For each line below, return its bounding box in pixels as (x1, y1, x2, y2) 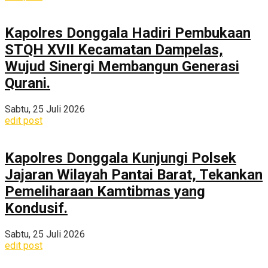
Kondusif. (5, 200, 68, 217)
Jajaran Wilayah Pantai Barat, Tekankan (5, 166, 263, 184)
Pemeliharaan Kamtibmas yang (5, 183, 205, 200)
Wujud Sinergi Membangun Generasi (5, 58, 239, 75)
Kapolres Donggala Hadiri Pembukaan (5, 25, 251, 42)
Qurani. (5, 75, 50, 92)
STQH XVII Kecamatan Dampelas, (5, 41, 223, 59)
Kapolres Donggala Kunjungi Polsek (5, 150, 236, 167)
